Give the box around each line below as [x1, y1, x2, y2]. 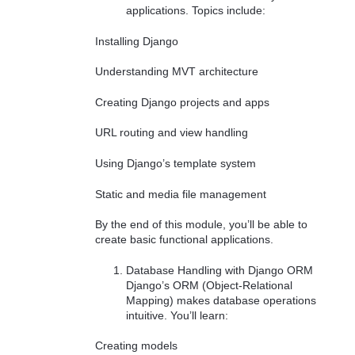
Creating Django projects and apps [95, 95, 269, 109]
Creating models [95, 339, 177, 353]
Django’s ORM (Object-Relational [126, 278, 293, 292]
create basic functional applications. [95, 233, 273, 246]
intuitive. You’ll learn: [126, 308, 229, 322]
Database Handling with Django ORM [126, 263, 314, 277]
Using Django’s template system [95, 157, 256, 170]
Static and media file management [95, 187, 266, 200]
